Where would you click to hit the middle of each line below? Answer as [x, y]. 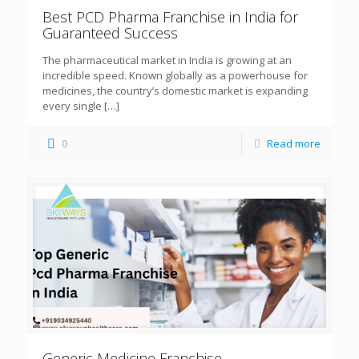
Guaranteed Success [110, 32]
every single [72, 105]
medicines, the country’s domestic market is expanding [175, 90]
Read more [294, 143]
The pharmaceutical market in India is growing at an [167, 60]
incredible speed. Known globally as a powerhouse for [175, 75]
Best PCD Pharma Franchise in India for [170, 16]
